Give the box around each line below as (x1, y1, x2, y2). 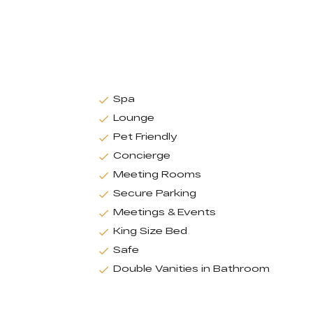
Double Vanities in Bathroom (113, 262, 270, 274)
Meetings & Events (113, 205, 216, 217)
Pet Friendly (113, 130, 177, 142)
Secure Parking (113, 187, 196, 198)
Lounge (113, 111, 154, 123)
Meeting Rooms (113, 168, 201, 180)
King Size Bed (113, 224, 187, 236)
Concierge (113, 149, 170, 161)
